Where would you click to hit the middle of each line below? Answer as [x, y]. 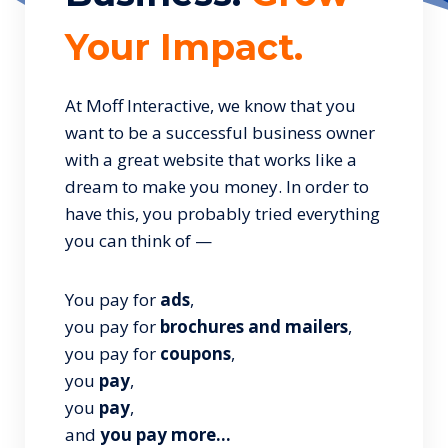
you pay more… [165, 434]
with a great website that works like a [211, 159]
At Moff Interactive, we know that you [210, 105]
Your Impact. [184, 47]
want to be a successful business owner [220, 132]
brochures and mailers [254, 326]
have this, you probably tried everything [222, 213]
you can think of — [142, 240]
